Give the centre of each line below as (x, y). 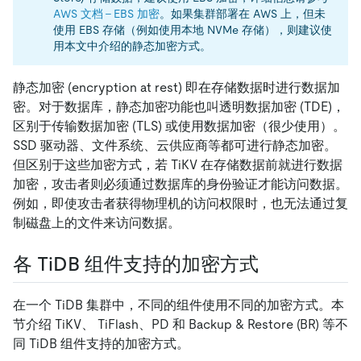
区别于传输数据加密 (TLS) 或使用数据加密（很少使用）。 (179, 127)
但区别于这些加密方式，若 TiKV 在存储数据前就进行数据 (178, 165)
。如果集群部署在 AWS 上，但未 (243, 14)
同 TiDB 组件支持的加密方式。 (101, 344)
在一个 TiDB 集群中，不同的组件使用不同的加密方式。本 (178, 305)
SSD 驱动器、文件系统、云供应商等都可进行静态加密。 (175, 146)
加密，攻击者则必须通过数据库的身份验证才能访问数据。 (180, 185)
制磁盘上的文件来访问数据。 (97, 223)
